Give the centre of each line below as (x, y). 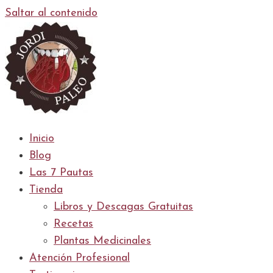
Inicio (42, 139)
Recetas (73, 224)
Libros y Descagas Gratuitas (123, 207)
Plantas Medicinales (102, 241)
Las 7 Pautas (61, 173)
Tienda (46, 190)
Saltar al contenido (51, 13)
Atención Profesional (80, 258)
